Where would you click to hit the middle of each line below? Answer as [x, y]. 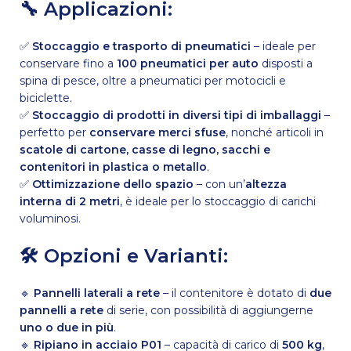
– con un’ [220, 184]
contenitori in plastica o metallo [114, 166]
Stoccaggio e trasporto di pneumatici [142, 46]
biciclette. [46, 98]
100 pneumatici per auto [188, 63]
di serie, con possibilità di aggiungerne [209, 310]
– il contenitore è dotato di [235, 293]
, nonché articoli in [275, 132]
